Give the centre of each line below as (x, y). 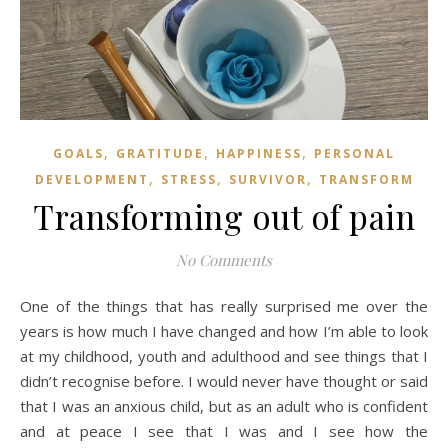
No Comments (224, 259)
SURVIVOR (267, 179)
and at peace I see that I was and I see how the (224, 430)
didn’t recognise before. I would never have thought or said (224, 380)
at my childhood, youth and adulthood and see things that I (224, 355)
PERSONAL (354, 153)
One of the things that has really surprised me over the (26, 305)
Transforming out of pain (224, 215)
